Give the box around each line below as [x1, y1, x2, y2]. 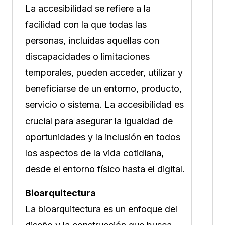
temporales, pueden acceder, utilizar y [25, 67, 183, 78]
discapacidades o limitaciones [25, 51, 150, 62]
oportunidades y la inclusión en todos [25, 131, 180, 142]
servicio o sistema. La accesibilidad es [25, 99, 184, 110]
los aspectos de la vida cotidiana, [25, 147, 164, 158]
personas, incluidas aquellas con [25, 35, 159, 46]
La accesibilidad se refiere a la [25, 3, 151, 14]
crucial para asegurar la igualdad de [25, 115, 173, 126]
